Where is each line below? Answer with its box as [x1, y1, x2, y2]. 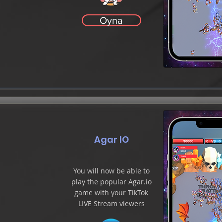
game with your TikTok [74, 188, 148, 197]
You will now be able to [73, 166, 150, 175]
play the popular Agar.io [71, 177, 152, 186]
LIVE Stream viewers [78, 199, 145, 208]
